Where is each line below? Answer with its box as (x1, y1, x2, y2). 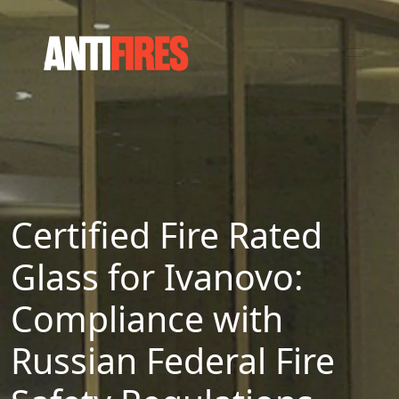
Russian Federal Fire (11, 337, 335, 384)
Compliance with (11, 295, 283, 342)
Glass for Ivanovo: (11, 253, 304, 300)
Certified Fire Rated (11, 211, 322, 258)
